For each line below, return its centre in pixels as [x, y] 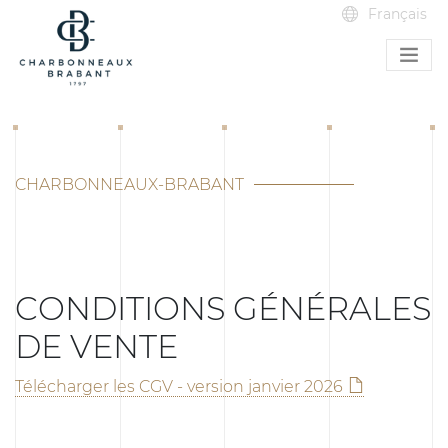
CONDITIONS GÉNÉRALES [223, 308]
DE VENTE [96, 346]
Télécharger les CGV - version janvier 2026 [179, 386]
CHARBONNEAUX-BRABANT [129, 184]
